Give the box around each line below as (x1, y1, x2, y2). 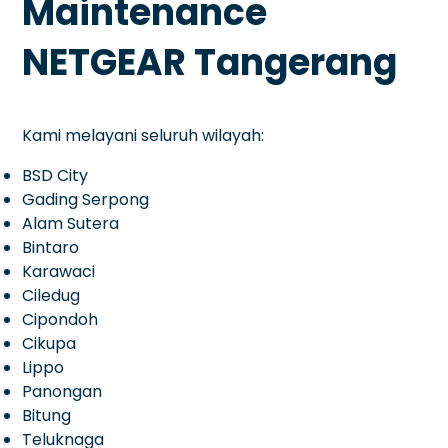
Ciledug (22, 283, 81, 307)
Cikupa (22, 331, 77, 355)
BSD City (22, 163, 89, 187)
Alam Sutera (22, 211, 120, 235)
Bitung (22, 403, 72, 427)
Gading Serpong (22, 187, 150, 211)
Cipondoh (22, 307, 99, 331)
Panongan (22, 379, 103, 403)
